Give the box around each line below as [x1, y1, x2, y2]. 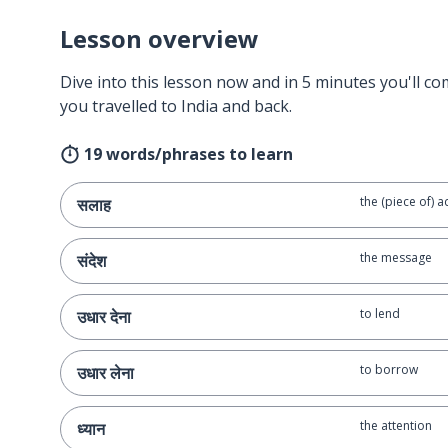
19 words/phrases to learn [84, 143, 293, 165]
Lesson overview [60, 22, 259, 55]
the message [359, 249, 432, 266]
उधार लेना [77, 362, 134, 384]
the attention [359, 417, 432, 434]
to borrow [359, 361, 418, 378]
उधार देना [77, 306, 131, 328]
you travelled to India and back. [60, 95, 292, 117]
